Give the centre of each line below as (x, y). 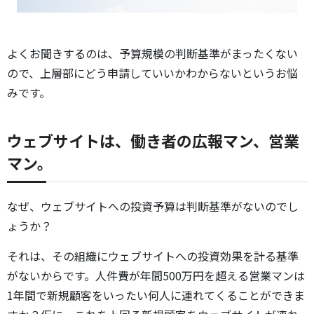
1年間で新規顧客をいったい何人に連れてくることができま (156, 295)
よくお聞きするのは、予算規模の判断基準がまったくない (152, 53)
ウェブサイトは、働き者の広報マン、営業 (153, 141)
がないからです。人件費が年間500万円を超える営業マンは (156, 276)
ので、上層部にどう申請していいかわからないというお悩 (152, 73)
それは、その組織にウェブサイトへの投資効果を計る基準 (153, 256)
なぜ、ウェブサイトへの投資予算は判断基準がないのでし (153, 206)
